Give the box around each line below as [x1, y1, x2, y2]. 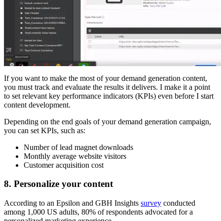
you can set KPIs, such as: [4, 126, 85, 135]
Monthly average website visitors [24, 151, 126, 160]
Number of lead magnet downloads [24, 143, 133, 151]
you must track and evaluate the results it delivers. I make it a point [4, 82, 210, 91]
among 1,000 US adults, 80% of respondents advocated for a [4, 208, 193, 216]
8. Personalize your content [4, 179, 115, 189]
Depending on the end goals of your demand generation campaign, [4, 117, 211, 126]
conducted [161, 199, 195, 207]
